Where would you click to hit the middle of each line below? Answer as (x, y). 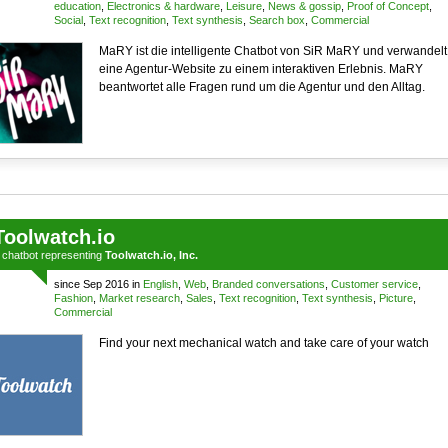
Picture (395, 298)
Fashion (73, 298)
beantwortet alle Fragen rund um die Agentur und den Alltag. (261, 87)
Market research (139, 298)
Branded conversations (268, 284)
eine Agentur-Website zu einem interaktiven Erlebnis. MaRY (260, 69)
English (160, 284)
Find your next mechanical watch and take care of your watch (263, 343)
